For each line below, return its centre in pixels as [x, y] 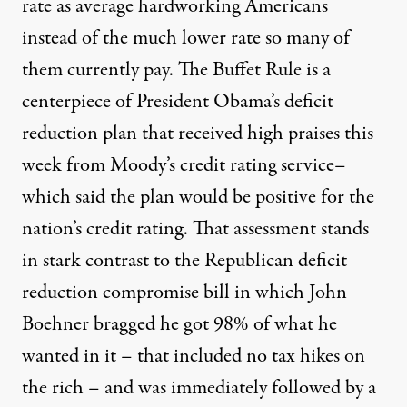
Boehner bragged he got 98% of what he [179, 324]
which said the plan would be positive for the [198, 197]
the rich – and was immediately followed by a [199, 388]
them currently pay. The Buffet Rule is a [176, 70]
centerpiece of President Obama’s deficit [178, 102]
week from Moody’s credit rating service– [184, 165]
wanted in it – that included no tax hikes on [194, 356]
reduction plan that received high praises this [198, 134]
